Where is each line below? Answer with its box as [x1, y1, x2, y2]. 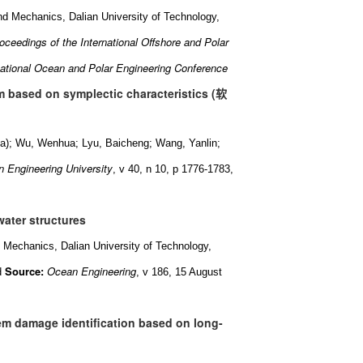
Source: [2, 263, 44, 279]
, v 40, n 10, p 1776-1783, [113, 163, 233, 175]
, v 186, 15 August [136, 266, 222, 278]
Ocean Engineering [47, 263, 136, 279]
